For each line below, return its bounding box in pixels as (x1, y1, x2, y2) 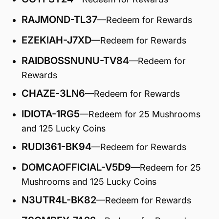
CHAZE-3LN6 (22, 88, 85, 99)
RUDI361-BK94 (22, 141, 91, 153)
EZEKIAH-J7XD (22, 34, 91, 46)
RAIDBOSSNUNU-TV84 (22, 55, 129, 66)
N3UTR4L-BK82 (22, 194, 96, 206)
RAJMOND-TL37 (22, 14, 97, 25)
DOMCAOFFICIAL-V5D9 (22, 161, 131, 173)
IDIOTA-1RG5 (22, 108, 80, 120)
